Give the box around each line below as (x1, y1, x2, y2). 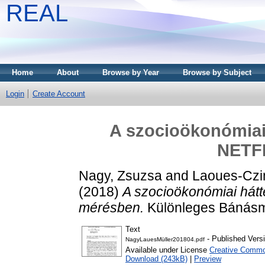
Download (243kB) (125, 254, 188, 264)
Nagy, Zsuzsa (79, 167, 162, 183)
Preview (194, 254, 221, 264)
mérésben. (79, 199, 144, 215)
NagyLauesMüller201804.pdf (125, 236, 205, 243)
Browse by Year (102, 68, 159, 77)
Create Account (33, 89, 85, 98)
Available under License (125, 245, 209, 255)
